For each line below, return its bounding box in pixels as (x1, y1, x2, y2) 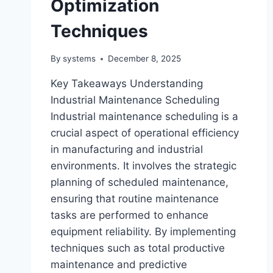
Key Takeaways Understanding (51, 77, 203, 90)
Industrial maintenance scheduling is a (51, 110, 238, 123)
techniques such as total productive (51, 242, 225, 255)
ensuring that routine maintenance (51, 193, 219, 205)
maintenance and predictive (51, 258, 187, 271)
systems (63, 54, 96, 64)
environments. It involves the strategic (51, 160, 236, 172)
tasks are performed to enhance (51, 209, 208, 222)
